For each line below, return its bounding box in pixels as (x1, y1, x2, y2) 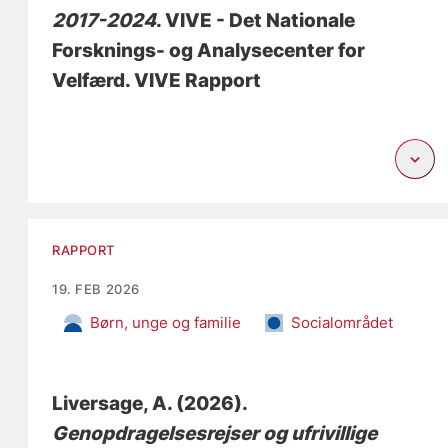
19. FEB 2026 (52, 281, 140, 298)
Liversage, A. (52, 392, 173, 416)
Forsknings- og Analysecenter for (52, 39, 366, 63)
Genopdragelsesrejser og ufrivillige (52, 422, 378, 446)
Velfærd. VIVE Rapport (52, 69, 262, 93)
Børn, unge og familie (90, 313, 242, 333)
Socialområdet (291, 313, 394, 333)
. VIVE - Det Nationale (156, 9, 356, 33)
